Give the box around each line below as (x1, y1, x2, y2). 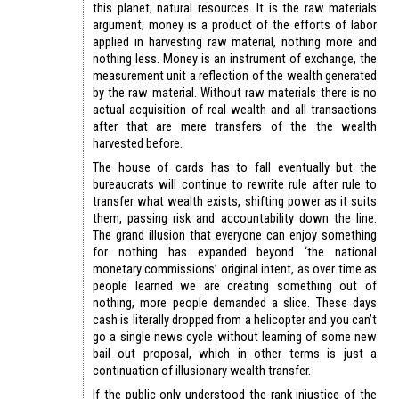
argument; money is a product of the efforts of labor (93, 16, 377, 33)
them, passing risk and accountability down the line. (93, 209, 377, 226)
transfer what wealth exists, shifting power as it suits (93, 192, 377, 209)
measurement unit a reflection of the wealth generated (93, 67, 377, 84)
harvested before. (93, 134, 183, 151)
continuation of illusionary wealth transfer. (93, 362, 311, 379)
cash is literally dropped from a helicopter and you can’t (93, 311, 377, 328)
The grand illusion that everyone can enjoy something (93, 226, 377, 243)
